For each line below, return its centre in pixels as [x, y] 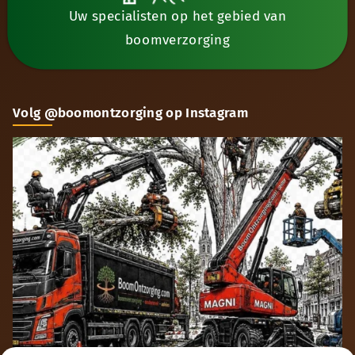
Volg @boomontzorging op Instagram [130, 113]
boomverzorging [177, 40]
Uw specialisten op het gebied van [177, 16]
